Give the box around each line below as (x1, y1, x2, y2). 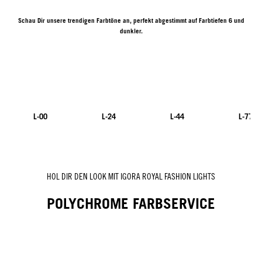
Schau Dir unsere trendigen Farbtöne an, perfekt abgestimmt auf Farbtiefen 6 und (18, 16, 244, 25)
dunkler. (119, 26, 143, 35)
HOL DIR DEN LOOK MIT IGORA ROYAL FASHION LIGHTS (47, 171, 215, 181)
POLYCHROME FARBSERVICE (47, 195, 215, 213)
